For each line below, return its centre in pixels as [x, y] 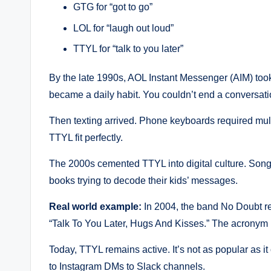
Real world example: [95, 207]
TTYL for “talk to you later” [128, 49]
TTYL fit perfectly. [86, 138]
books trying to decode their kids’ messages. [143, 181]
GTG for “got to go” [113, 7]
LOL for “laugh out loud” [123, 28]
